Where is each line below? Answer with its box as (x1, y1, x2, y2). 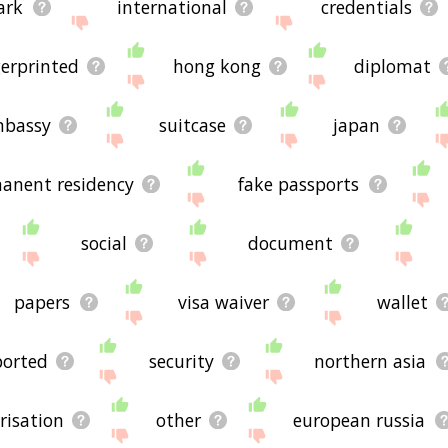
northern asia (314, 348, 427, 373)
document (248, 230, 334, 255)
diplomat (354, 53, 432, 78)
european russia (293, 407, 426, 432)
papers (14, 289, 71, 314)
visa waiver (178, 289, 270, 314)
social (81, 230, 128, 255)
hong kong (172, 53, 261, 78)
